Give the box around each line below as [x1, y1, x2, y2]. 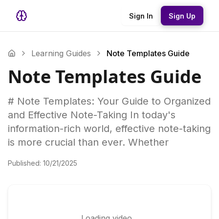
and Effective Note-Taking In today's [8, 109, 175, 121]
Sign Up [169, 11, 196, 20]
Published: [8, 159, 43, 167]
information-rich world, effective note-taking [8, 123, 211, 134]
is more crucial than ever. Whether [8, 136, 169, 148]
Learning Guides [31, 48, 91, 58]
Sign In [129, 11, 153, 20]
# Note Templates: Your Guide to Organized [8, 95, 211, 107]
